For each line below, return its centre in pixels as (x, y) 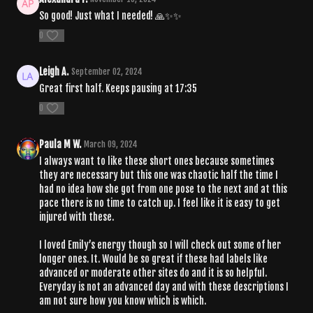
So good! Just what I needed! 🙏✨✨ (110, 15)
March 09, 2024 (111, 144)
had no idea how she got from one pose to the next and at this (163, 189)
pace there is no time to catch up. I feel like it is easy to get (160, 203)
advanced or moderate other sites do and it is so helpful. (153, 272)
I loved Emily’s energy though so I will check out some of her (160, 245)
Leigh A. (54, 71)
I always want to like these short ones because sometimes (156, 161)
